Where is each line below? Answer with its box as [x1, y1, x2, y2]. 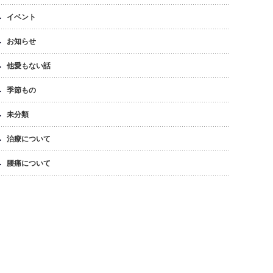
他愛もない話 [7, 62, 51, 70]
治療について [7, 135, 51, 143]
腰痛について [7, 159, 51, 168]
